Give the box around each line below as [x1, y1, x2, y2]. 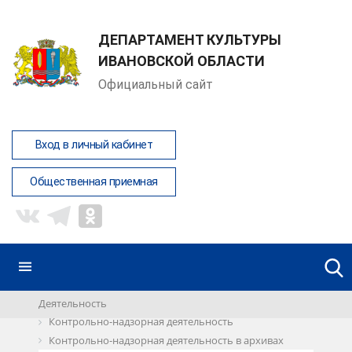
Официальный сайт [98, 76, 213, 92]
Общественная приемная [30, 175, 158, 189]
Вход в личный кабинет [35, 138, 152, 152]
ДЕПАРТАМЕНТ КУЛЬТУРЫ [98, 31, 281, 48]
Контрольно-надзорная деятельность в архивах [49, 332, 284, 347]
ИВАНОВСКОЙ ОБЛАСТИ [98, 52, 265, 69]
